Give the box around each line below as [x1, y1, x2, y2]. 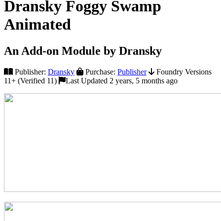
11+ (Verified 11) [4, 76, 57, 85]
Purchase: [83, 67, 117, 76]
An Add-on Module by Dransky [4, 44, 162, 57]
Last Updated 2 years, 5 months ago [66, 76, 178, 85]
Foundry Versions [154, 67, 212, 76]
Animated [4, 15, 71, 34]
